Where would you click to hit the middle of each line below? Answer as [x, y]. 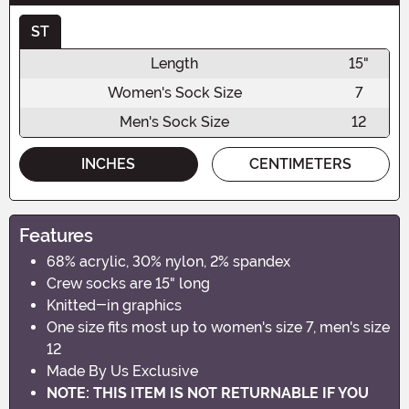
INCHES [109, 163]
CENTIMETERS [301, 163]
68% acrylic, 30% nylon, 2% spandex [168, 261]
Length [174, 63]
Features [56, 235]
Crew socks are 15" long [128, 283]
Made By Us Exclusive [122, 371]
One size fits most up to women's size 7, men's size [218, 327]
